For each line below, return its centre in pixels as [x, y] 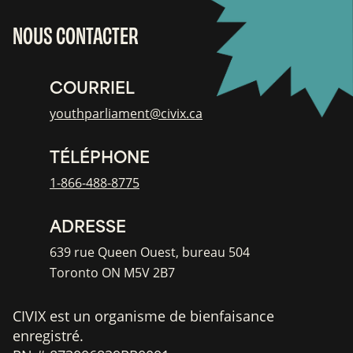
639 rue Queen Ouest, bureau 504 [150, 253]
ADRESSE [88, 225]
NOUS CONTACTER [76, 35]
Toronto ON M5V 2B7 [112, 273]
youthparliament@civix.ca [126, 114]
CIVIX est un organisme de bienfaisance [143, 316]
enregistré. [48, 336]
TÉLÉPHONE [100, 156]
